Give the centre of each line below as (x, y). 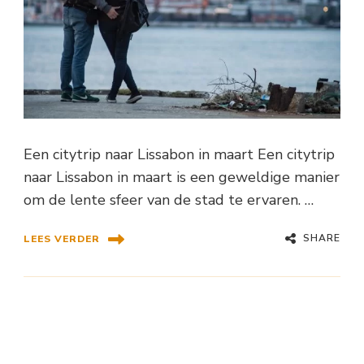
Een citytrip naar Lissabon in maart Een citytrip (179, 154)
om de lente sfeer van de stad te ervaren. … (169, 199)
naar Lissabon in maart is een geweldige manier (182, 177)
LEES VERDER (62, 239)
